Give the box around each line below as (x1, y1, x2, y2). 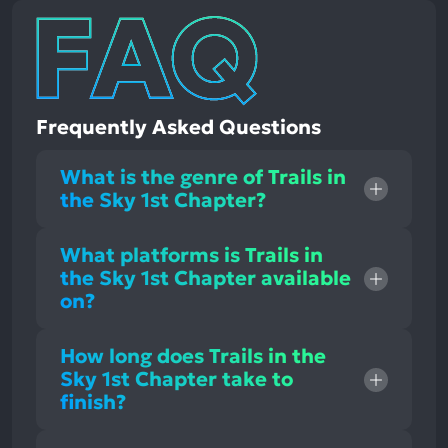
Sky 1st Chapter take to (60, 366, 293, 393)
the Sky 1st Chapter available (60, 265, 351, 292)
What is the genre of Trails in (60, 164, 346, 191)
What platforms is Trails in (60, 242, 323, 269)
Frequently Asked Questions (36, 114, 321, 141)
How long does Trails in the (60, 343, 326, 370)
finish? (60, 389, 126, 416)
